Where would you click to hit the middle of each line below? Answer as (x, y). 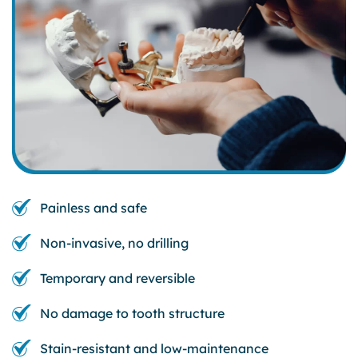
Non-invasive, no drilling (114, 243)
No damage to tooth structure (132, 314)
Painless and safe (93, 208)
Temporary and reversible (117, 278)
